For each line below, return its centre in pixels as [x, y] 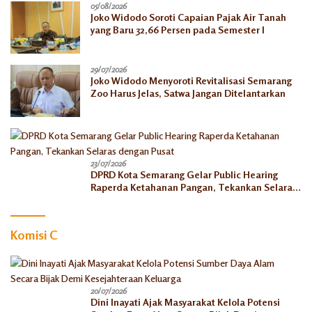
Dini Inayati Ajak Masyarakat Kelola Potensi [185, 302]
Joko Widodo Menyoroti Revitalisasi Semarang [191, 80]
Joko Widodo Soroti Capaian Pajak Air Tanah [188, 17]
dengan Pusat [120, 199]
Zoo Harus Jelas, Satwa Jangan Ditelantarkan [188, 93]
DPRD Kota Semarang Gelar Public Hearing [184, 174]
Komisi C [34, 234]
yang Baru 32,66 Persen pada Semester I [178, 29]
